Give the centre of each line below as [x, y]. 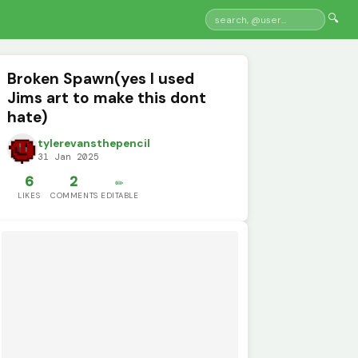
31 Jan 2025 [69, 157]
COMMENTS [74, 196]
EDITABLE [119, 196]
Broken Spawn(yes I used [101, 78]
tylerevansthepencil [94, 144]
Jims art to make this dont [107, 97]
